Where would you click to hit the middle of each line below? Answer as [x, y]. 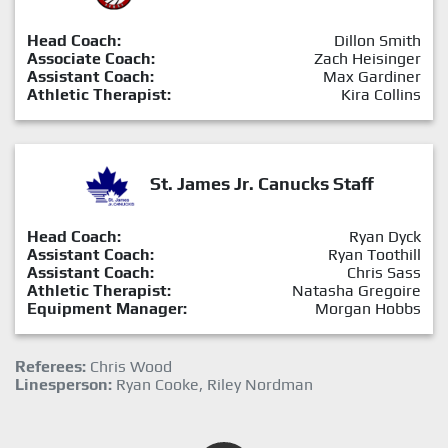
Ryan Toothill [374, 254]
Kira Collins [381, 94]
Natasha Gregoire [356, 290]
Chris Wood [129, 366]
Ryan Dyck [385, 236]
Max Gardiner [372, 76]
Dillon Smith [377, 40]
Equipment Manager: [107, 308]
